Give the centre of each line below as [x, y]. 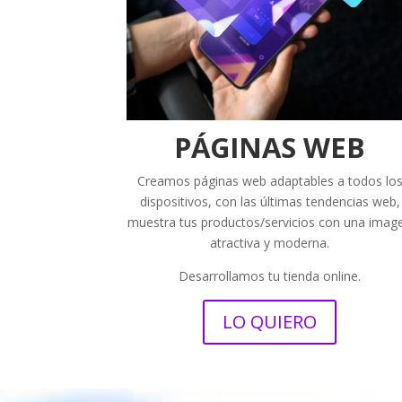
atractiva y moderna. [270, 242]
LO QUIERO [270, 321]
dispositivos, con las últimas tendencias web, [270, 201]
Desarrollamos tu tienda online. [270, 275]
